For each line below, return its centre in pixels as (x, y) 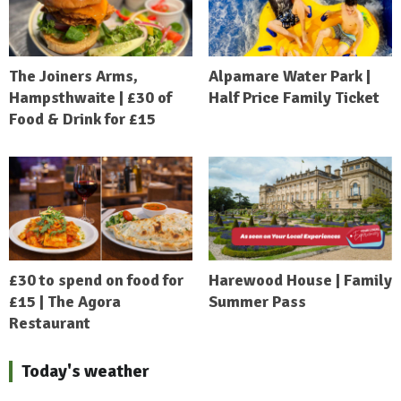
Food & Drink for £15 (82, 119)
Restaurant (50, 323)
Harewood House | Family (300, 280)
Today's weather (85, 371)
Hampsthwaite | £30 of (90, 98)
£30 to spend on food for (96, 280)
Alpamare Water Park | (289, 77)
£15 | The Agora (65, 301)
